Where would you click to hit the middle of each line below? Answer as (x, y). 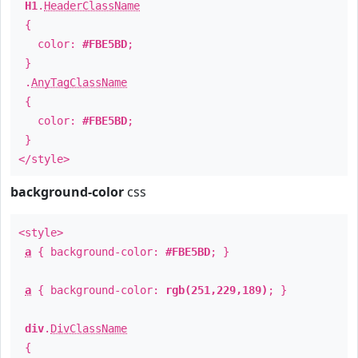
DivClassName (89, 328)
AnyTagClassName (79, 82)
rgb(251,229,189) (217, 290)
